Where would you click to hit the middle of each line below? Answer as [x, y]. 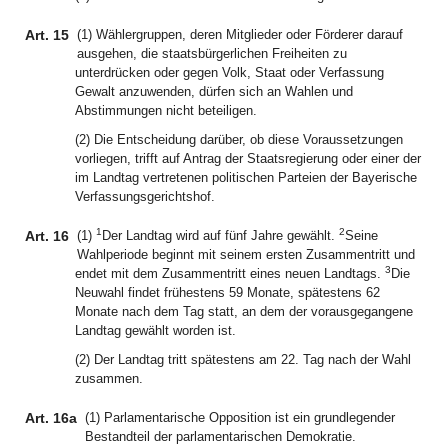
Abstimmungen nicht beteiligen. [166, 110]
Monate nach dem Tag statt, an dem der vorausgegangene [244, 311]
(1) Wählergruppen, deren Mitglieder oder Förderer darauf [240, 34]
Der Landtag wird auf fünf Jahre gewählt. [220, 235]
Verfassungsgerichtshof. [145, 196]
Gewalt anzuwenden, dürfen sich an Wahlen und [214, 91]
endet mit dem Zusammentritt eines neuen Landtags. [230, 273]
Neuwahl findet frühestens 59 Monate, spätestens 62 [227, 292]
